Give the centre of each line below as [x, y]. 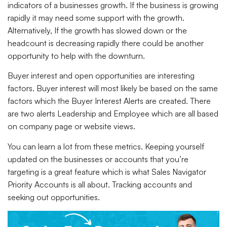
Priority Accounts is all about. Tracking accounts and [100, 184]
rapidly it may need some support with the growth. [96, 17]
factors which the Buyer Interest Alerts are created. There [109, 101]
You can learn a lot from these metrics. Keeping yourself [106, 146]
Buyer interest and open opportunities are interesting [101, 76]
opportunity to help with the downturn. [77, 55]
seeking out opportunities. [54, 197]
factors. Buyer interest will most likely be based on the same [113, 88]
